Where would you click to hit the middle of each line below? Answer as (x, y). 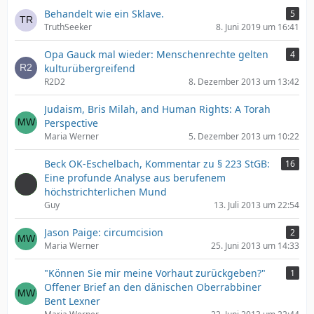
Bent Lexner (72, 301)
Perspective (71, 123)
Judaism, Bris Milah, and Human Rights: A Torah (157, 109)
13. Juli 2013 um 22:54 (257, 205)
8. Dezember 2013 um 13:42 (244, 82)
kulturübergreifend (90, 68)
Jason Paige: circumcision (104, 232)
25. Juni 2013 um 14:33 (255, 246)
